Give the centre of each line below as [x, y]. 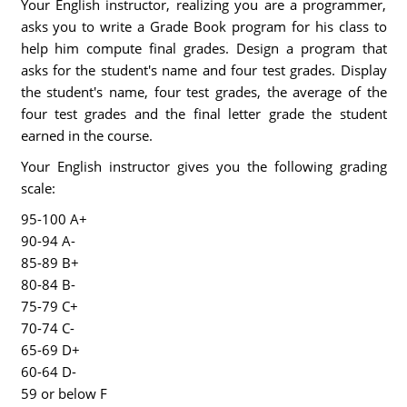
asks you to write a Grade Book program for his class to [203, 26]
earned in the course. [86, 135]
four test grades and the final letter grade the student [203, 114]
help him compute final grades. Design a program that [203, 48]
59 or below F [64, 393]
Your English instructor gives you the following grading [203, 166]
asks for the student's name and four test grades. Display [203, 70]
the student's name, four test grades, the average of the [203, 92]
